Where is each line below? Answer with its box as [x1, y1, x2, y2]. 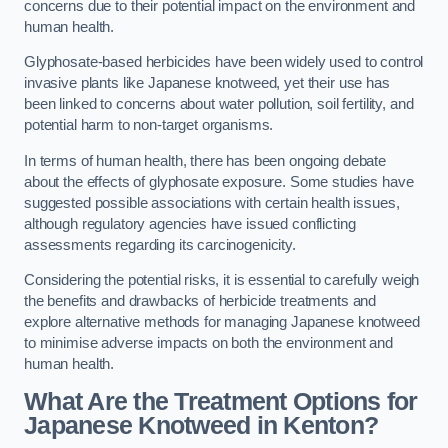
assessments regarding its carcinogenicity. [24, 236, 296, 253]
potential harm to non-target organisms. [24, 117, 274, 134]
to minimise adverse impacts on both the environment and [24, 335, 394, 352]
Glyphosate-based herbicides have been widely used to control [24, 54, 424, 71]
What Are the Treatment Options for [24, 387, 418, 415]
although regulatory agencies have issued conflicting [24, 215, 356, 232]
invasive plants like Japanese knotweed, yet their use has [24, 75, 390, 92]
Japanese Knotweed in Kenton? [24, 411, 379, 439]
